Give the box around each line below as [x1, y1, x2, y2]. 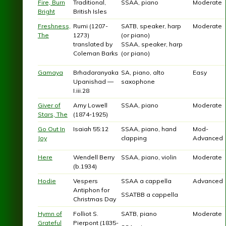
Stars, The [37, 110, 68, 119]
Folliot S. [73, 210, 98, 218]
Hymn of [37, 210, 62, 218]
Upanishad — [73, 78, 114, 86]
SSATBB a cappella [121, 191, 178, 199]
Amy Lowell [73, 101, 107, 109]
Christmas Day [73, 195, 116, 203]
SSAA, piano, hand [121, 125, 177, 133]
